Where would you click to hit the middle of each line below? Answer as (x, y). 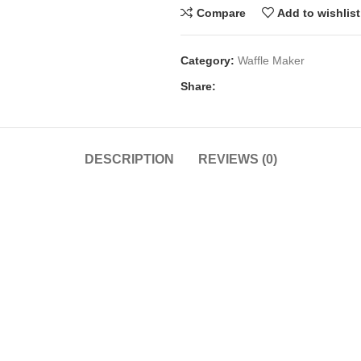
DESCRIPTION (129, 159)
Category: (207, 60)
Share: (198, 86)
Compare (221, 12)
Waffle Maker (271, 60)
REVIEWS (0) (237, 159)
